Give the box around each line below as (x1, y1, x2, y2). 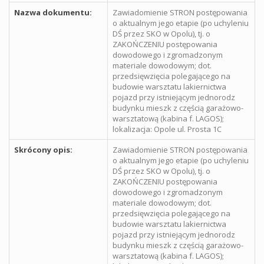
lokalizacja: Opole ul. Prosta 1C (113, 124, 222, 134)
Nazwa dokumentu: (14, 7, 92, 18)
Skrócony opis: (14, 144, 72, 155)
